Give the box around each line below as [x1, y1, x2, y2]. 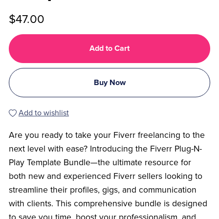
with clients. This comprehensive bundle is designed [8, 198, 207, 209]
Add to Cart [89, 44, 130, 54]
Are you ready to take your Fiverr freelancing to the [8, 130, 205, 140]
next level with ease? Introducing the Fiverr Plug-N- [8, 143, 202, 154]
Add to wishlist [18, 108, 69, 118]
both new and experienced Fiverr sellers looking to [8, 171, 202, 181]
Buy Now [93, 77, 126, 88]
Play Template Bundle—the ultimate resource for [8, 157, 191, 168]
